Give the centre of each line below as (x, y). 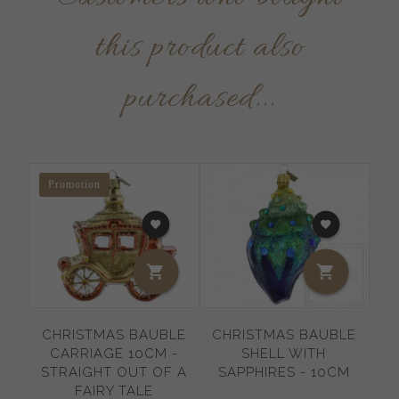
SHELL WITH (284, 353)
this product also (199, 48)
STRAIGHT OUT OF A (114, 372)
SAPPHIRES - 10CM (284, 372)
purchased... (199, 98)
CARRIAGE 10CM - (114, 353)
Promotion (74, 184)
